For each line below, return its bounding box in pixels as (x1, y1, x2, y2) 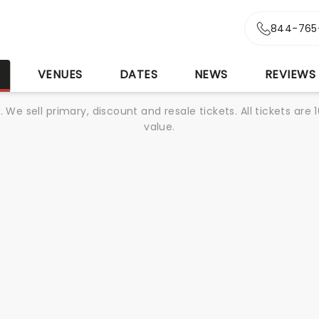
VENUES (37, 66, 83, 83)
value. (144, 120, 175, 134)
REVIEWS (264, 66, 316, 83)
